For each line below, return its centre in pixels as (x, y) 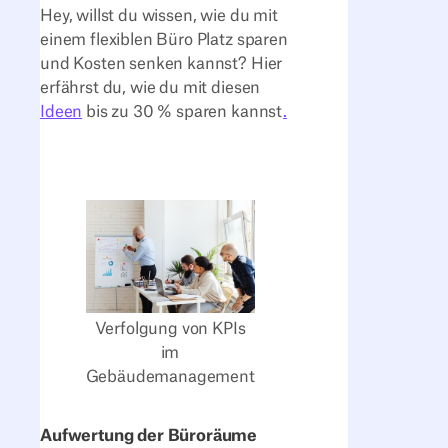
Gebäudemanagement (170, 377)
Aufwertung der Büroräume (149, 436)
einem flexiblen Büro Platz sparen (164, 39)
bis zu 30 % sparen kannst (183, 111)
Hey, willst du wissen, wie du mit (159, 15)
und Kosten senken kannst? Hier (161, 63)
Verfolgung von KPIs (170, 329)
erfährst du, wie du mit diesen (150, 87)
